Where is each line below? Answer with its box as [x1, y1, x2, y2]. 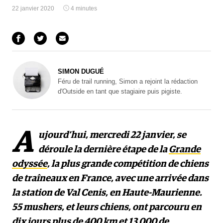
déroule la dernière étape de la [38, 144, 169, 154]
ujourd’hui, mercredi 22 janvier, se [38, 130, 186, 140]
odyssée [12, 159, 47, 169]
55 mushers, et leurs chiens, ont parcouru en [12, 202, 202, 212]
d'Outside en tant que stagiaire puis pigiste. [58, 88, 182, 95]
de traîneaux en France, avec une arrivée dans [12, 173, 209, 183]
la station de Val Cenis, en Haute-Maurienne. [12, 188, 202, 198]
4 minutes [69, 4, 97, 12]
